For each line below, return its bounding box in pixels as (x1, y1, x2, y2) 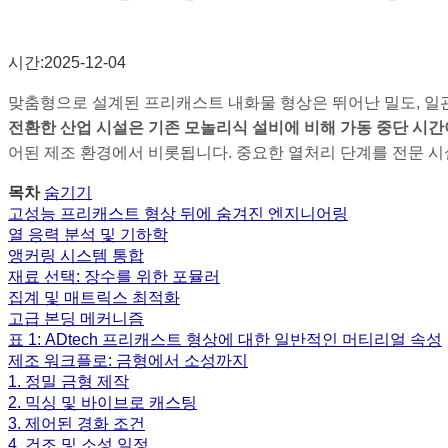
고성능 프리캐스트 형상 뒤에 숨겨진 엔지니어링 (8, 204, 348, 222)
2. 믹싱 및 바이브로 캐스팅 (8, 393, 197, 411)
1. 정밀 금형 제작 (8, 372, 129, 390)
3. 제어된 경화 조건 (8, 414, 145, 432)
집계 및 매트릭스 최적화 (8, 288, 180, 306)
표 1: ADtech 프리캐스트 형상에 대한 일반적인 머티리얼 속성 (8, 330, 442, 348)
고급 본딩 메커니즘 (8, 309, 144, 327)
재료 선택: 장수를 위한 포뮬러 (8, 267, 220, 285)
